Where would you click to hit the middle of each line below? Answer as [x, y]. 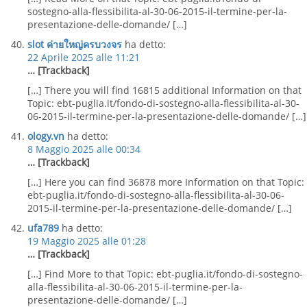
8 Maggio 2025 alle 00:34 [84, 149]
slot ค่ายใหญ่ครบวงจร [75, 44]
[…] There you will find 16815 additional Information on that [164, 90]
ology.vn [46, 136]
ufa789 [43, 228]
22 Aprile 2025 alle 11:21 [84, 57]
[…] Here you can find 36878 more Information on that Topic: [166, 182]
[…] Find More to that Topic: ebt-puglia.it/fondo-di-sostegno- [165, 274]
